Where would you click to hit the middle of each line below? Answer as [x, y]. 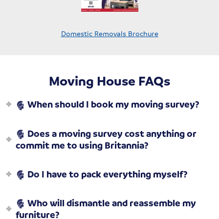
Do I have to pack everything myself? [107, 174]
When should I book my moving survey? [113, 104]
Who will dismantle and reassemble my [111, 203]
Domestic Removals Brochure [109, 33]
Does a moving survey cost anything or [111, 133]
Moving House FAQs [109, 81]
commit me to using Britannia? [82, 145]
